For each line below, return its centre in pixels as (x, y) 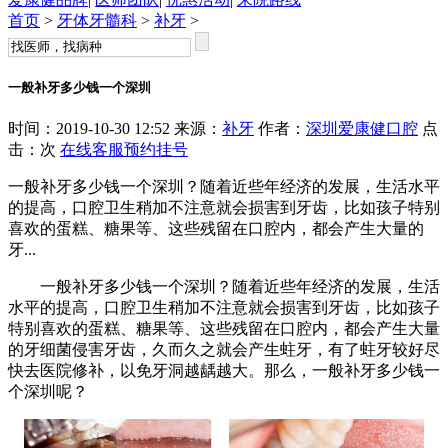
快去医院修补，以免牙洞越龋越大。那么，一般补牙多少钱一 (224, 371)
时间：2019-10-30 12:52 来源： (115, 129)
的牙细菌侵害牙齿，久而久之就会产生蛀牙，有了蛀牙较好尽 (224, 350)
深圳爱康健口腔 (362, 129)
